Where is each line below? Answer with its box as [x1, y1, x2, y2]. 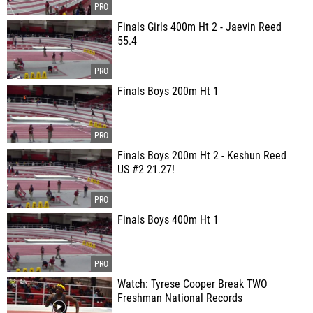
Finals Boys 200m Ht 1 [117, 85, 219, 98]
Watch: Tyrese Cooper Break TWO [117, 278, 268, 291]
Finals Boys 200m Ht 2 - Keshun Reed [117, 150, 286, 162]
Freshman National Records [117, 292, 242, 305]
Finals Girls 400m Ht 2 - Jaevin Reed [117, 21, 282, 34]
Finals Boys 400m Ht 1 [117, 214, 219, 226]
